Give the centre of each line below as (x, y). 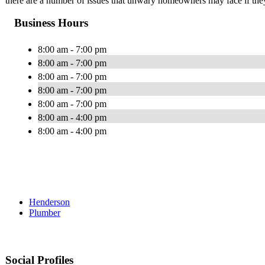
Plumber (45, 213)
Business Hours (51, 23)
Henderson (49, 202)
